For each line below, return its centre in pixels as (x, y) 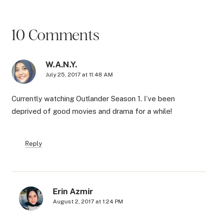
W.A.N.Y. (61, 65)
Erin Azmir (73, 191)
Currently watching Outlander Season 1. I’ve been (93, 98)
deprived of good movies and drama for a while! (92, 111)
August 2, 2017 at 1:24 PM (88, 201)
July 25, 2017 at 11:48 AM (79, 75)
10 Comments (55, 35)
